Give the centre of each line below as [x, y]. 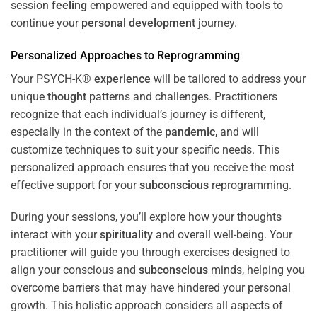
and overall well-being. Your [223, 235]
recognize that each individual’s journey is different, [138, 114]
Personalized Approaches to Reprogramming [125, 55]
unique [29, 96]
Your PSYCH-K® [52, 79]
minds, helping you [257, 270]
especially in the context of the [88, 132]
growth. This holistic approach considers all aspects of [147, 306]
